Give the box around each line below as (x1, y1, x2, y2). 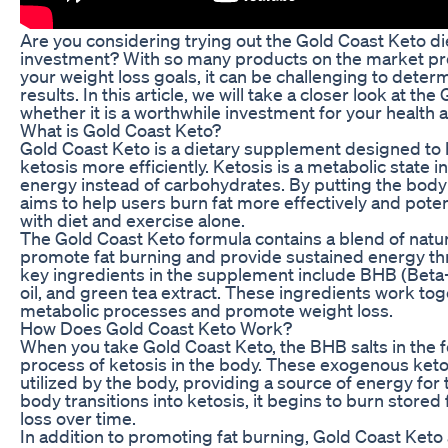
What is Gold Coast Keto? (20, 118, 221, 141)
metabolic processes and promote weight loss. (20, 298, 393, 321)
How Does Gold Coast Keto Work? (20, 316, 292, 339)
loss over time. (20, 406, 136, 429)
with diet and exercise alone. (20, 208, 245, 231)
